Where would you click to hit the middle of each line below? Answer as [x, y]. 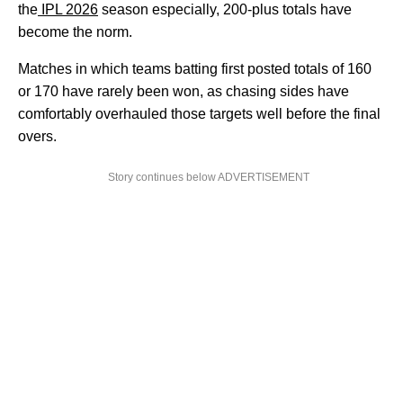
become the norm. [75, 32]
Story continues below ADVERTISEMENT [209, 178]
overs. [39, 137]
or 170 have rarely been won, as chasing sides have [184, 92]
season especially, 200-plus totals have [225, 10]
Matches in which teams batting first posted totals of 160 [195, 69]
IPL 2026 [68, 10]
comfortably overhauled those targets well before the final [199, 114]
